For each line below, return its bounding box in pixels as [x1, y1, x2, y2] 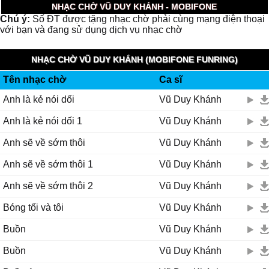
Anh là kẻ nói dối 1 [3, 116, 82, 126]
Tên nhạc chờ [3, 74, 66, 85]
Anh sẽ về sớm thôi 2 [3, 181, 93, 191]
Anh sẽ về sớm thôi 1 [3, 159, 93, 169]
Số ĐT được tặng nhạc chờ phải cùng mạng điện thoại [30, 14, 265, 24]
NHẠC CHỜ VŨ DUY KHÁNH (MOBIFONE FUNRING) [31, 55, 238, 64]
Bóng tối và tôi [3, 202, 64, 213]
